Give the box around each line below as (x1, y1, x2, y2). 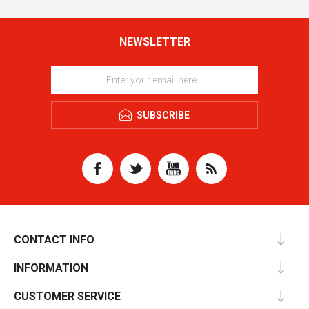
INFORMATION (14, 261, 88, 275)
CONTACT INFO (14, 232, 94, 246)
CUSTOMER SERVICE (14, 289, 121, 303)
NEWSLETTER (119, 34, 190, 48)
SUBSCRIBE (137, 109, 190, 121)
